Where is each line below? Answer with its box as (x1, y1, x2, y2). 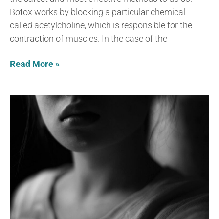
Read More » (10, 58, 60, 69)
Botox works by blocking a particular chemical (10, 6, 185, 17)
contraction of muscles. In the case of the (10, 33, 167, 44)
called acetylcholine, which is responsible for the (10, 20, 192, 30)
